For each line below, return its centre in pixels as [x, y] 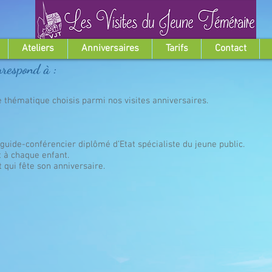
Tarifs [177, 49]
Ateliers [38, 49]
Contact [230, 49]
